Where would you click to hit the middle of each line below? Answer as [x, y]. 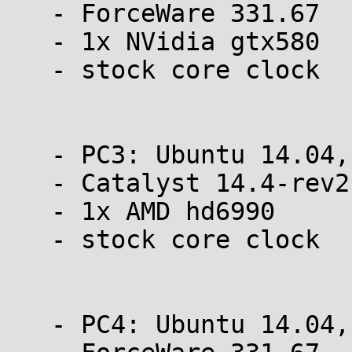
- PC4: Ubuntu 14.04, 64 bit [29, 324]
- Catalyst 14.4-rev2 [29, 183]
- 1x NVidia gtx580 [29, 42]
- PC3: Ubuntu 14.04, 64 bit [29, 155]
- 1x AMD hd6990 [29, 211]
